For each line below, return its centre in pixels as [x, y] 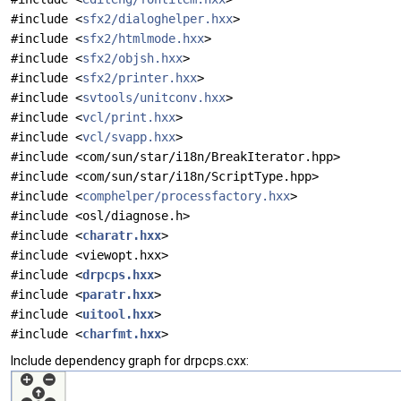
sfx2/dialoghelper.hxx [158, 19]
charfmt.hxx [122, 334]
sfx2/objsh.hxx [132, 58]
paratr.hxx [118, 294]
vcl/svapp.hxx [129, 137]
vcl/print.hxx [129, 117]
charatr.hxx [122, 235]
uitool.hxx [118, 314]
